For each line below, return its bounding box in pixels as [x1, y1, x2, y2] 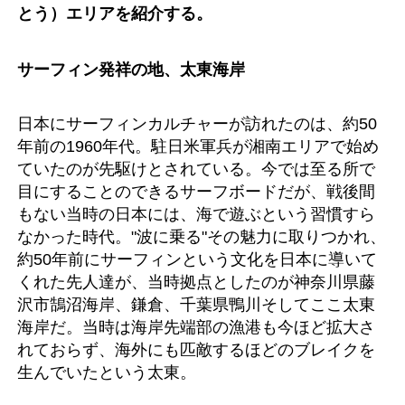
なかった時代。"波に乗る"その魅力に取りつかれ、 [17, 226, 386, 246]
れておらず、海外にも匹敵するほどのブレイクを [17, 339, 375, 359]
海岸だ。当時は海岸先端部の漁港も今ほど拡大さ [17, 316, 375, 336]
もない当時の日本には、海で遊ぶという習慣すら [17, 203, 375, 223]
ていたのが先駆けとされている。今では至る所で [17, 158, 375, 178]
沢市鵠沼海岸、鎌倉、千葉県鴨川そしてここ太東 [17, 294, 375, 314]
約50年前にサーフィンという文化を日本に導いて [17, 249, 377, 268]
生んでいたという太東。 [17, 362, 196, 381]
